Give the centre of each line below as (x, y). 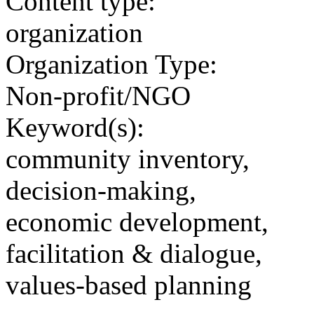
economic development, (137, 221)
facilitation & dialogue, (134, 253)
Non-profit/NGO (98, 95)
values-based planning (129, 285)
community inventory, (128, 158)
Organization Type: (111, 64)
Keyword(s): (75, 127)
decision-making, (101, 190)
